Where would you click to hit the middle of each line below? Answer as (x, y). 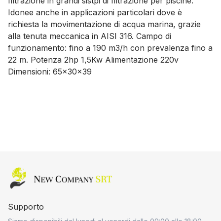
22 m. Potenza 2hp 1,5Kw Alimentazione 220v (93, 60)
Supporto (26, 207)
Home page (29, 173)
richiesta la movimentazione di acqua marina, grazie (104, 24)
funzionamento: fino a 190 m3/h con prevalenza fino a (110, 48)
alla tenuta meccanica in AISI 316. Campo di (90, 36)
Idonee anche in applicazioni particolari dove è (95, 12)
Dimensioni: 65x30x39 (52, 72)
